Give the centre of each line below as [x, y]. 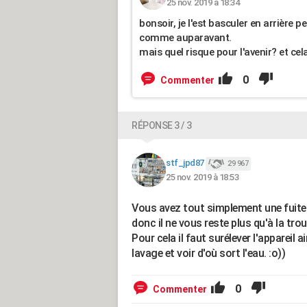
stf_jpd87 [185, 163]
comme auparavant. [185, 38]
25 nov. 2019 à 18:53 [202, 177]
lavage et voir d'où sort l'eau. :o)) [208, 253]
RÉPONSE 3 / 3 [162, 125]
